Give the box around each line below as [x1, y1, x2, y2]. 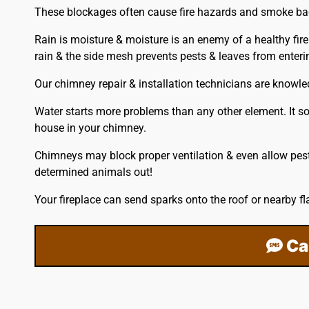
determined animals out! [34, 166, 152, 179]
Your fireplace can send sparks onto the [34, 193, 228, 207]
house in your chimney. [34, 121, 146, 135]
